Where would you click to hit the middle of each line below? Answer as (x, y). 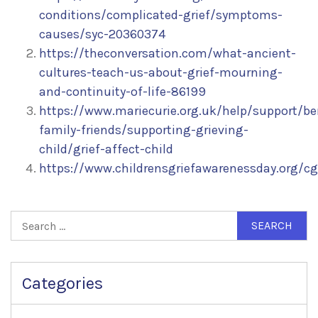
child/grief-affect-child (106, 149)
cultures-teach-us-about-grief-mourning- (161, 73)
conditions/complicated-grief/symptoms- (161, 15)
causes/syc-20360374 (102, 34)
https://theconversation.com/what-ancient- (168, 54)
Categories (62, 284)
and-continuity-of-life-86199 (122, 92)
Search (31, 220)
